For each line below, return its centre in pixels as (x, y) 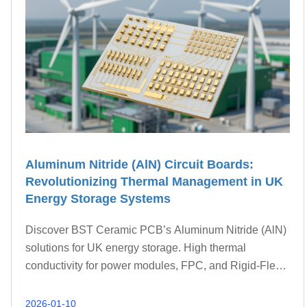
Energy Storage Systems (98, 199)
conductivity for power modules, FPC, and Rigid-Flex (153, 266)
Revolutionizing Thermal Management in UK (155, 182)
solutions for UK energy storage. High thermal (136, 248)
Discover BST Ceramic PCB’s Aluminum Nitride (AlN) (156, 230)
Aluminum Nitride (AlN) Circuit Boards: (140, 165)
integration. (53, 284)
